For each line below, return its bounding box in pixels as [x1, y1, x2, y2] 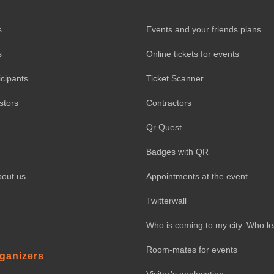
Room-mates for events [146, 244, 237, 254]
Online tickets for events [146, 48, 239, 59]
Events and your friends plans [146, 24, 261, 34]
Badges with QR [146, 146, 209, 157]
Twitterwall [146, 195, 187, 206]
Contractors [146, 97, 191, 108]
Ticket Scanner [146, 73, 204, 83]
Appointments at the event [146, 171, 248, 181]
